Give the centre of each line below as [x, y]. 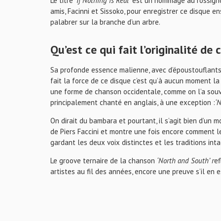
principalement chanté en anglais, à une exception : [133, 102]
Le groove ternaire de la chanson [104, 161]
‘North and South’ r [185, 161]
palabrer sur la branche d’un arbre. [105, 22]
